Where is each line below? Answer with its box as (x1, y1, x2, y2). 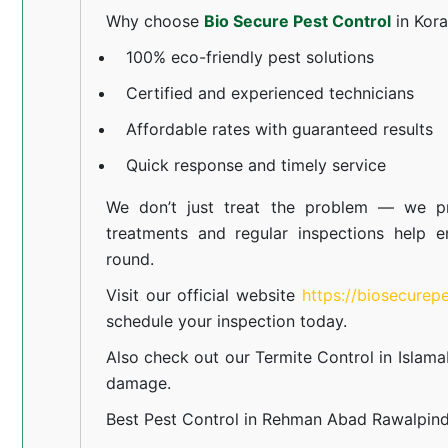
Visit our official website (105, 284, 302, 305)
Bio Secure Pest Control (203, 10, 391, 31)
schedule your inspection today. (105, 310, 347, 331)
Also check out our (105, 346, 255, 367)
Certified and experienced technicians (125, 82, 414, 103)
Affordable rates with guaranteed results (125, 118, 433, 139)
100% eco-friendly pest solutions (125, 46, 374, 67)
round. (105, 248, 154, 269)
